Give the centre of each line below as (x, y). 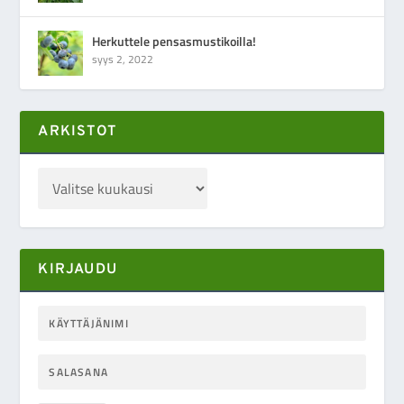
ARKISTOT (78, 132)
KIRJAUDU (78, 270)
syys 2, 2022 (123, 60)
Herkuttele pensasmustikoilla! (174, 41)
